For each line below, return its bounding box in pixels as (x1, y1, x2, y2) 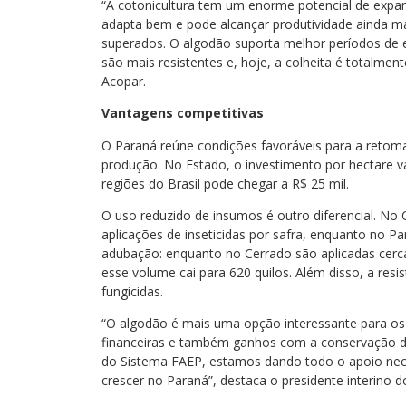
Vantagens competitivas (101, 104, 264, 122)
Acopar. (101, 72, 146, 90)
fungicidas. (101, 282, 163, 300)
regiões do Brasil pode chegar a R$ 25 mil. (101, 174, 349, 192)
